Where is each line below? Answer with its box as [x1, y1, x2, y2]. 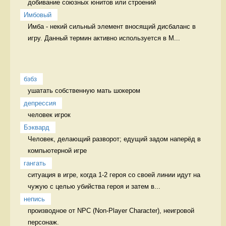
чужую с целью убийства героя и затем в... [28, 182, 160, 190]
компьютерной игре [28, 146, 89, 154]
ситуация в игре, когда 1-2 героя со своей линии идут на [28, 171, 200, 179]
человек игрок [28, 110, 71, 119]
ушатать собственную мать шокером [28, 86, 142, 94]
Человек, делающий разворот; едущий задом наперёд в [28, 135, 201, 143]
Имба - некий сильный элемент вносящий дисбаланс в [28, 22, 196, 30]
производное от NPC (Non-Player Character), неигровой [28, 206, 194, 214]
